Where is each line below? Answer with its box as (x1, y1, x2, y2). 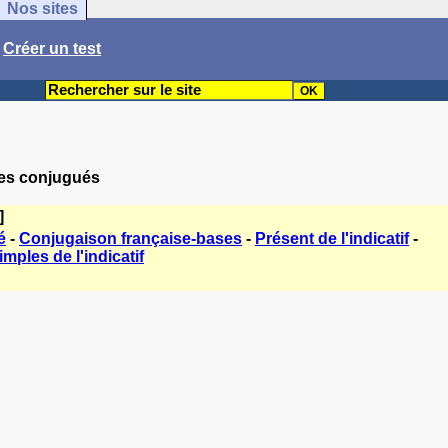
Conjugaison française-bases (19, 230, 242, 247)
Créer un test (3, 40, 101, 57)
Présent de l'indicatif (255, 230, 409, 247)
